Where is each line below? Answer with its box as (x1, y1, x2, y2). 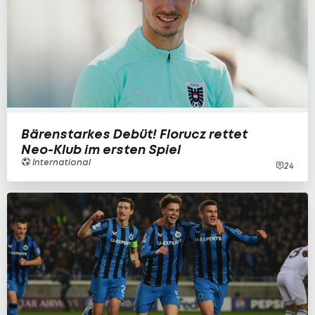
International (30, 157, 91, 168)
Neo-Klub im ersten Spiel (21, 141, 181, 158)
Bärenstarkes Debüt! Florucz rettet (21, 126, 247, 143)
